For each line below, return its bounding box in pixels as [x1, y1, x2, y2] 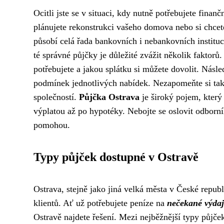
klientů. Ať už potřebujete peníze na [33, 198, 167, 208]
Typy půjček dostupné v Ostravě [33, 150, 198, 163]
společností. [33, 92, 79, 102]
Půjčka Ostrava [79, 92, 139, 102]
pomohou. [33, 120, 70, 130]
